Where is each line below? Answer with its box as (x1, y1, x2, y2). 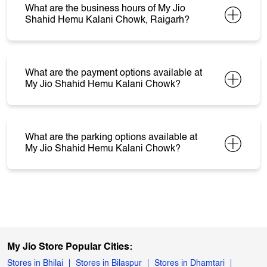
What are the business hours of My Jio (25, 4, 185, 14)
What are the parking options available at (25, 133, 197, 143)
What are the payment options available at (25, 69, 202, 79)
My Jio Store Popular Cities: (7, 243, 132, 253)
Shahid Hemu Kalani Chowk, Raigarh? (25, 15, 190, 26)
